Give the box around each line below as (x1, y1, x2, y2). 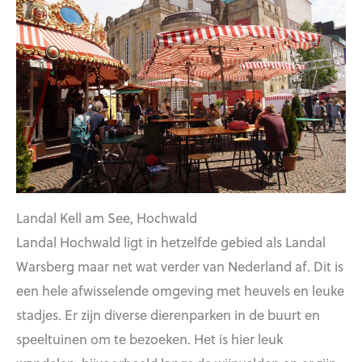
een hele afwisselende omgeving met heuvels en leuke (16, 280, 344, 301)
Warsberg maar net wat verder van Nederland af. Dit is (16, 256, 343, 276)
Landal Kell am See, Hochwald (16, 208, 197, 228)
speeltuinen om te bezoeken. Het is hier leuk (16, 329, 283, 349)
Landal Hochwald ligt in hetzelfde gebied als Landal (16, 232, 326, 252)
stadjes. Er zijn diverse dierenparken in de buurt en (16, 305, 320, 325)
